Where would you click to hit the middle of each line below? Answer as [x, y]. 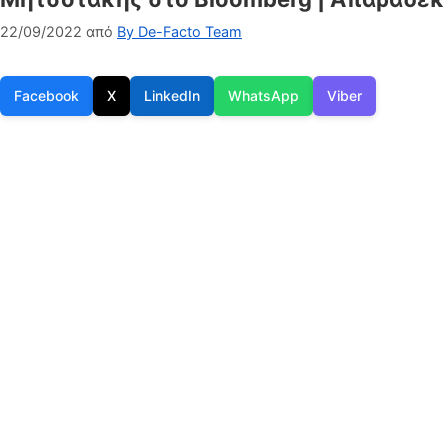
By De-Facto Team [179, 32]
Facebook [46, 96]
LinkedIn [172, 96]
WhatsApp [263, 96]
